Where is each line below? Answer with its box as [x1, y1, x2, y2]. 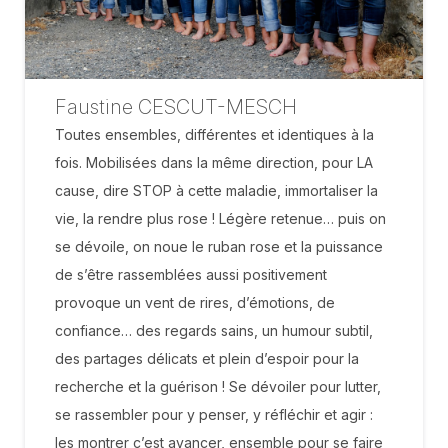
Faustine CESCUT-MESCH [55, 94, 297, 119]
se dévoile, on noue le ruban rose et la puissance [55, 237, 383, 255]
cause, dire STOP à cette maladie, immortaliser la [55, 181, 378, 199]
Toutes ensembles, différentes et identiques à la [55, 125, 374, 143]
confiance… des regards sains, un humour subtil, [55, 321, 373, 339]
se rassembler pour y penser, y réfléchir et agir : [55, 405, 373, 423]
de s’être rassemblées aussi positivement [55, 265, 327, 283]
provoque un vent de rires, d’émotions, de [55, 293, 335, 311]
